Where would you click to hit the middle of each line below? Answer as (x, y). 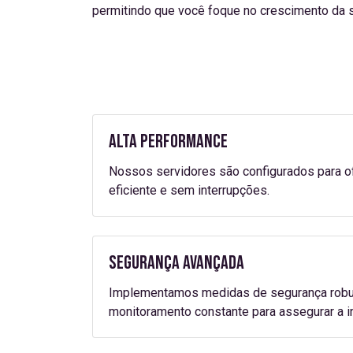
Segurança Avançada (176, 263)
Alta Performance (168, 141)
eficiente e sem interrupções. (189, 190)
